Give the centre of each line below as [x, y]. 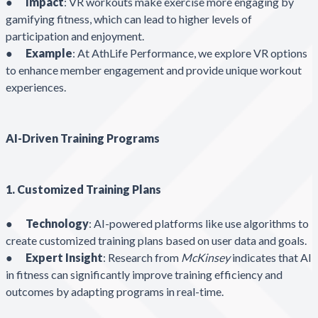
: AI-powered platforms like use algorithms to [199, 223]
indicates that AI [271, 257]
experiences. [37, 87]
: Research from [142, 257]
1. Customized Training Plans [83, 189]
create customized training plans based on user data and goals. [157, 240]
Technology [57, 223]
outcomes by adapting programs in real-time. [116, 291]
